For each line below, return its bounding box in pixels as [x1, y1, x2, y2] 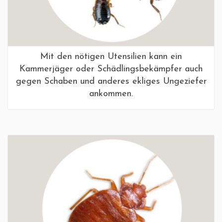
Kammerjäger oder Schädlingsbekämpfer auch [19, 64, 203, 74]
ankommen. [89, 89, 133, 99]
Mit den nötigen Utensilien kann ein [40, 52, 182, 61]
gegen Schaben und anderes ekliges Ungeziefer [15, 76, 207, 86]
